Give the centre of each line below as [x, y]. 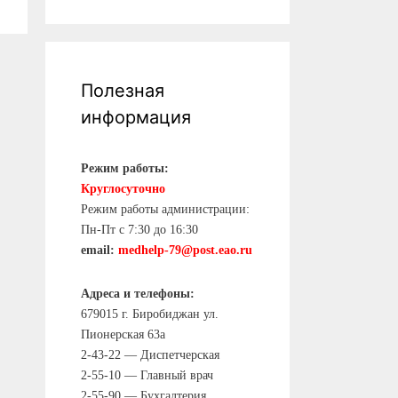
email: [99, 250]
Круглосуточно [123, 189]
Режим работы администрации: [165, 209]
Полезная [123, 91]
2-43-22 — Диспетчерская [150, 354]
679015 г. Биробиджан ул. [150, 314]
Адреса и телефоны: [138, 293]
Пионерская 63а [123, 334]
